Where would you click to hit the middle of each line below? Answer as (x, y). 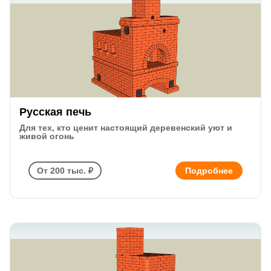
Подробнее (209, 171)
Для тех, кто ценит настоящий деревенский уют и (126, 128)
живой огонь (47, 136)
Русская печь (55, 112)
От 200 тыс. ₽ (65, 171)
